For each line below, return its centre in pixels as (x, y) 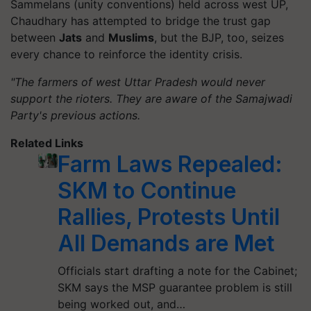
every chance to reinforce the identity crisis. (126, 54)
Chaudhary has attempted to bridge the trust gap (141, 20)
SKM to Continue (147, 190)
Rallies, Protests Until (169, 217)
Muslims (131, 37)
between (35, 37)
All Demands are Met (167, 243)
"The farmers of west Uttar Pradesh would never (138, 82)
